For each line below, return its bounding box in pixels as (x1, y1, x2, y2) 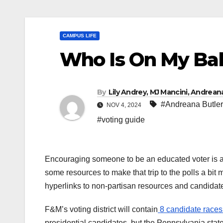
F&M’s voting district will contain (45, 205, 158, 214)
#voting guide (97, 115, 145, 124)
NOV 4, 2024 (105, 102, 143, 109)
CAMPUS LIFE (63, 33, 97, 38)
